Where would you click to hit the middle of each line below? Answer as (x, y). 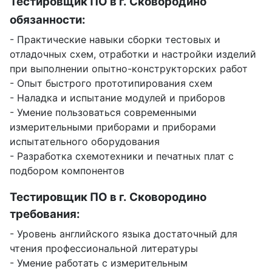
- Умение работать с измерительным (99, 263)
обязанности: (48, 19)
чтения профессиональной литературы (104, 248)
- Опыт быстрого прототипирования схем (111, 83)
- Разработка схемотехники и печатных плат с (122, 156)
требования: (45, 214)
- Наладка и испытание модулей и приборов (117, 97)
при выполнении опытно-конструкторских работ (129, 68)
